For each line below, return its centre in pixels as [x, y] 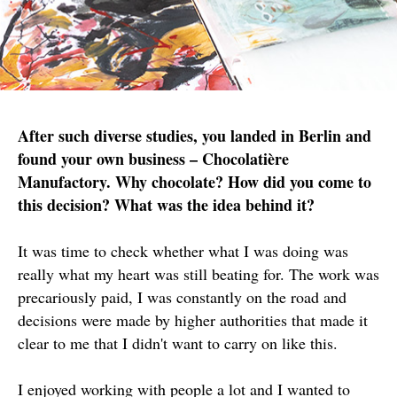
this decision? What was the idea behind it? [166, 205]
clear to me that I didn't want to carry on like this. [178, 343]
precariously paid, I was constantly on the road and [182, 297]
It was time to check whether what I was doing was [183, 251]
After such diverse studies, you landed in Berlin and [195, 136]
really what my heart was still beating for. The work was [198, 274]
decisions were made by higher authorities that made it [193, 320]
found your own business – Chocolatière [153, 159]
